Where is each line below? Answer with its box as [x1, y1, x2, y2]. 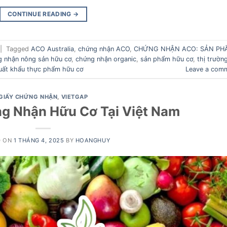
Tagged [6, 45, 31, 53]
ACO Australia [31, 45, 74, 53]
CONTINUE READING [8, 10, 73, 18]
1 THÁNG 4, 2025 [13, 136, 64, 144]
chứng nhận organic [75, 55, 136, 63]
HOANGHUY [75, 136, 110, 144]
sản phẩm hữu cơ [140, 55, 193, 63]
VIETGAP [61, 93, 88, 101]
